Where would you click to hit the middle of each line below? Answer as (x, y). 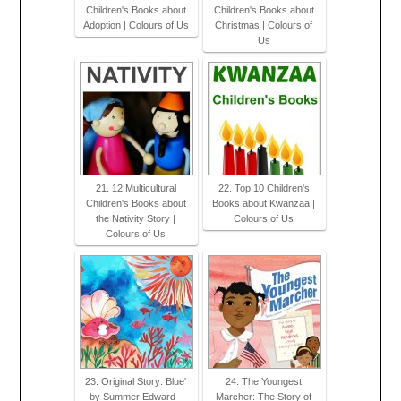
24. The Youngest (264, 382)
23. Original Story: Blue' (136, 382)
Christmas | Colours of (264, 26)
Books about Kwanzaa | (264, 204)
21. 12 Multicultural (136, 188)
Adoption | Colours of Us (136, 26)
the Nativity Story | (136, 219)
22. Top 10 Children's (264, 188)
